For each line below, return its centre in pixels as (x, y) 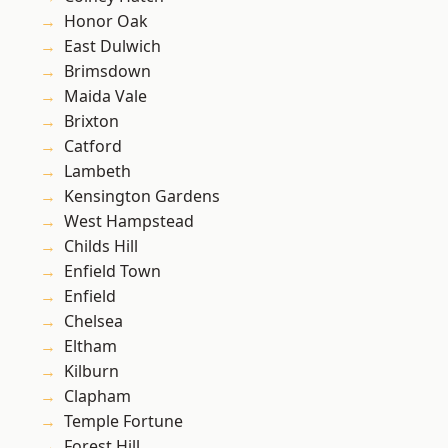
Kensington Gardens (142, 196)
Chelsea (93, 321)
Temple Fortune (123, 421)
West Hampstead (129, 221)
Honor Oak (106, 21)
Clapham (97, 396)
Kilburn (91, 371)
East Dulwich (112, 46)
